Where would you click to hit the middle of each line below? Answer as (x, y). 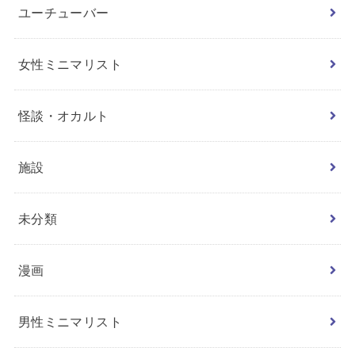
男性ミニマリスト (70, 321)
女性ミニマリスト (70, 64)
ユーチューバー (63, 12)
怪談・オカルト (63, 115)
